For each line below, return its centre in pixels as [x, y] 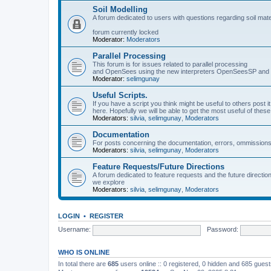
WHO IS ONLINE [84, 252]
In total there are [83, 263]
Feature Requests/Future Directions [158, 166]
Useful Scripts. [120, 95]
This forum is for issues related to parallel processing [170, 64]
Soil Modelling [120, 9]
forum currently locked [126, 32]
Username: [74, 230]
